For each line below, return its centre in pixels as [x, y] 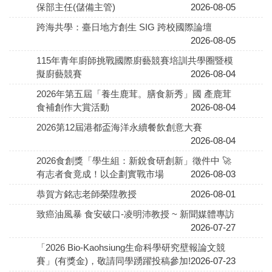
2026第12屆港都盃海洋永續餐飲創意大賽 [119, 127]
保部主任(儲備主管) [76, 7]
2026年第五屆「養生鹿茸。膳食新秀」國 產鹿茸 [134, 94]
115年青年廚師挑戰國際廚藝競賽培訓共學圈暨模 [135, 61]
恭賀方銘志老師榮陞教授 [87, 194]
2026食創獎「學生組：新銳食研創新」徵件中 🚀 [134, 161]
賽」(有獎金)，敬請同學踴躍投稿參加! [114, 261]
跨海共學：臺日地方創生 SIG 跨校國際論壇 [124, 27]
